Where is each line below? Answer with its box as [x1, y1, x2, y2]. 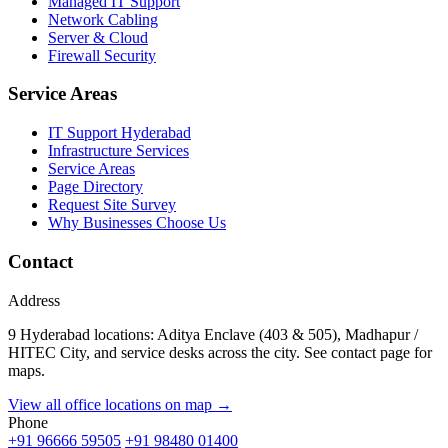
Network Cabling [48, 10, 158, 28]
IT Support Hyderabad [48, 124, 191, 142]
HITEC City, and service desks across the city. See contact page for [8, 343, 432, 361]
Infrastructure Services [48, 142, 189, 160]
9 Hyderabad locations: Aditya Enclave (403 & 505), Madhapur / [8, 325, 418, 343]
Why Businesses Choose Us [48, 214, 226, 232]
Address [8, 291, 60, 309]
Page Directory [48, 178, 143, 196]
